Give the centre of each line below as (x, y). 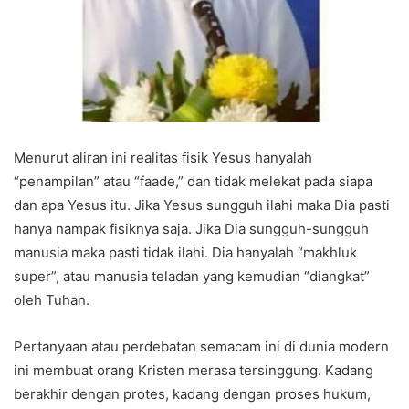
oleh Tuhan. (52, 300)
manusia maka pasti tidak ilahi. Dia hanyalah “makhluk (185, 253)
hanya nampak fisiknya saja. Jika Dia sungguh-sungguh (191, 229)
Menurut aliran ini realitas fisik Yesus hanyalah (163, 158)
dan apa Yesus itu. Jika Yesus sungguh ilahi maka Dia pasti (202, 205)
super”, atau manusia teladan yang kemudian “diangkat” (192, 277)
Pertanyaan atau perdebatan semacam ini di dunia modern (201, 347)
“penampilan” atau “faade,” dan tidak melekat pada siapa (193, 182)
